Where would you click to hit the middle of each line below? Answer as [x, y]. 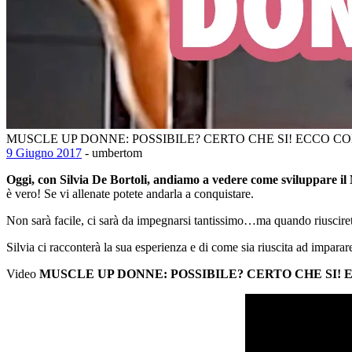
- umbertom [112, 152]
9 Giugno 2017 [44, 152]
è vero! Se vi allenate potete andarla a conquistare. [130, 193]
